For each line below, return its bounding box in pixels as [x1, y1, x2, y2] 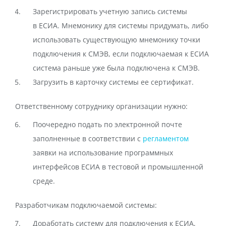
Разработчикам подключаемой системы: [15, 200, 157, 210]
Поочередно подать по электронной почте [33, 120, 182, 129]
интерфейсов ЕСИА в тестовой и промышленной [33, 162, 203, 172]
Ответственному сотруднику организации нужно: [15, 101, 188, 111]
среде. [33, 176, 55, 186]
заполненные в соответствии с [33, 134, 143, 143]
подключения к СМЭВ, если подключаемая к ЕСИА [33, 49, 209, 59]
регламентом [143, 134, 189, 143]
